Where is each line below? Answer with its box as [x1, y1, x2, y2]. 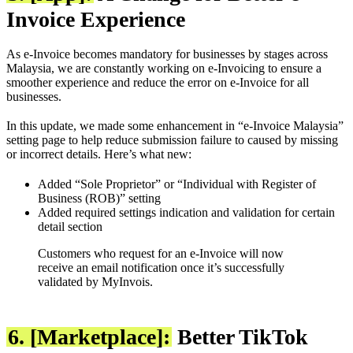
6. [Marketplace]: [8, 325, 170, 350]
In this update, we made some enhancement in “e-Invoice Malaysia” [6, 119, 344, 133]
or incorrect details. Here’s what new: [6, 147, 191, 162]
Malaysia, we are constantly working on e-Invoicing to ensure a [6, 61, 321, 76]
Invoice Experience [6, 7, 185, 32]
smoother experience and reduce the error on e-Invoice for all [6, 76, 309, 90]
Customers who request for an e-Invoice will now [38, 246, 284, 260]
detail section [38, 219, 102, 233]
